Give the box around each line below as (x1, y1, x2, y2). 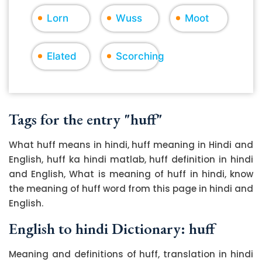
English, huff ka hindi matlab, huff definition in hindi (9, 153, 253, 166)
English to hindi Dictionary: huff (9, 218, 215, 239)
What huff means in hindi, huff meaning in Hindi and (9, 138, 253, 151)
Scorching (116, 50, 165, 62)
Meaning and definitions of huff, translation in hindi (9, 247, 253, 260)
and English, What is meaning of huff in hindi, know (9, 167, 253, 180)
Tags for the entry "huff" (9, 109, 163, 129)
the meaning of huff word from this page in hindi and (9, 182, 253, 195)
